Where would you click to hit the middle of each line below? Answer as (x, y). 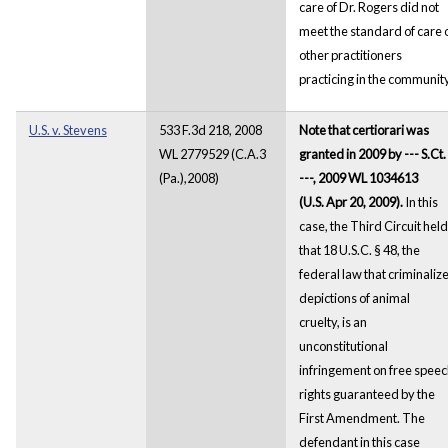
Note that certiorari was (363, 129)
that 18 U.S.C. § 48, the (359, 249)
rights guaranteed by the (366, 393)
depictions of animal (354, 297)
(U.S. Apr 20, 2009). (351, 201)
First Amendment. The (361, 417)
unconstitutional (343, 345)
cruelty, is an (332, 321)
